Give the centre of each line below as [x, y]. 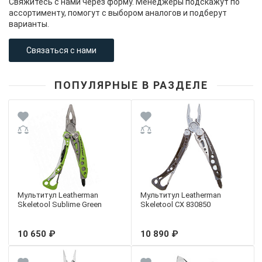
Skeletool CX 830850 [175, 204]
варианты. [29, 24]
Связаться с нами [61, 50]
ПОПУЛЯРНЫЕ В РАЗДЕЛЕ [131, 85]
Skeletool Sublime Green [60, 204]
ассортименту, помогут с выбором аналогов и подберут [118, 13]
